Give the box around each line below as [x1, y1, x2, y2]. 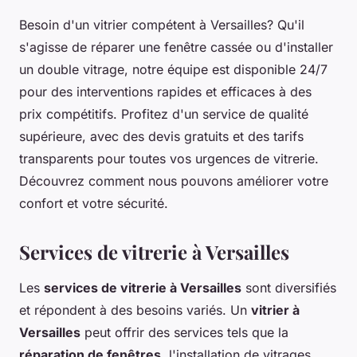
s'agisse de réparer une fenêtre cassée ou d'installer [19, 39, 333, 56]
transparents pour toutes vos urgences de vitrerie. [19, 151, 319, 167]
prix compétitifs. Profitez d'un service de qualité [19, 106, 308, 123]
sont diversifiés [241, 280, 336, 296]
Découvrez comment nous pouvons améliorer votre [19, 173, 328, 190]
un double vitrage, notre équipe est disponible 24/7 [19, 61, 328, 78]
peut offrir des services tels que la [80, 324, 288, 341]
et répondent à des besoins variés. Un [19, 302, 251, 319]
